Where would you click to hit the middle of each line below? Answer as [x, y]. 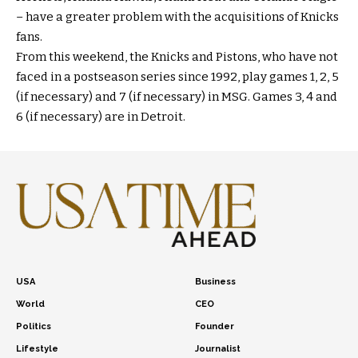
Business [215, 281]
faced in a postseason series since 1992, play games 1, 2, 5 [177, 76]
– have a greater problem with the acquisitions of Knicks [177, 16]
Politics [34, 326]
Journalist [218, 348]
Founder [215, 326]
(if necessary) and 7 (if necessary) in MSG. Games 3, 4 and [177, 96]
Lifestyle [37, 348]
